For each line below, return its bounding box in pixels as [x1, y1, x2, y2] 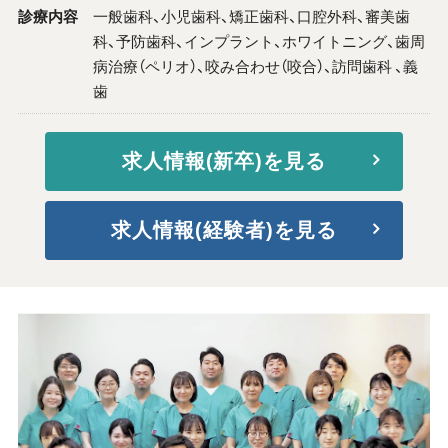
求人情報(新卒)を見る [121, 149, 327, 172]
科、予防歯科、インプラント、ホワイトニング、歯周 [92, 29, 425, 52]
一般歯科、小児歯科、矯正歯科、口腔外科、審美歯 [92, 4, 410, 27]
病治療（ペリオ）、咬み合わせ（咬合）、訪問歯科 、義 [92, 54, 418, 77]
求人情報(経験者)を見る [111, 218, 337, 241]
